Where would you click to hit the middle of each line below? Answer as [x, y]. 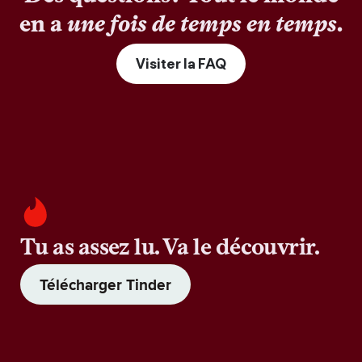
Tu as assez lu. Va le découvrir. [170, 246]
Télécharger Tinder [105, 284]
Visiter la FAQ [181, 64]
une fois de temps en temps [202, 23]
